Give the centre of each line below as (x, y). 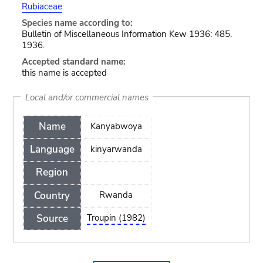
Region (52, 173)
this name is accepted (64, 73)
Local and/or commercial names (87, 97)
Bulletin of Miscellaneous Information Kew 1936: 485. (127, 34)
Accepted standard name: (73, 62)
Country (52, 195)
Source (52, 218)
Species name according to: (77, 23)
